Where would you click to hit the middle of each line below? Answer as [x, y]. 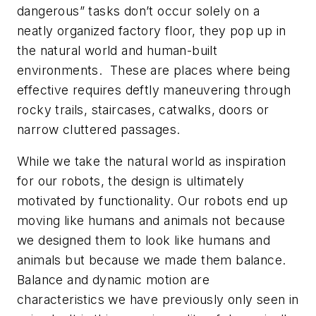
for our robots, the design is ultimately [130, 181]
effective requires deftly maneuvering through [154, 90]
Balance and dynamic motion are [113, 280]
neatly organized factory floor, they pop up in [152, 30]
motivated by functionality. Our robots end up [152, 201]
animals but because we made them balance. [152, 260]
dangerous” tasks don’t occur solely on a [138, 11]
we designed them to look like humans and [144, 241]
